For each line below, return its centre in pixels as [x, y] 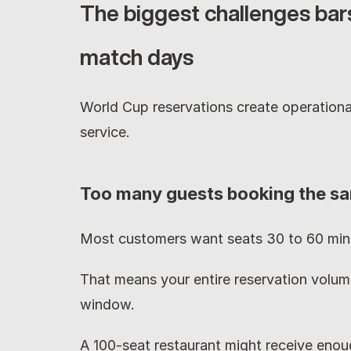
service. [105, 132]
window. [107, 304]
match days [137, 57]
